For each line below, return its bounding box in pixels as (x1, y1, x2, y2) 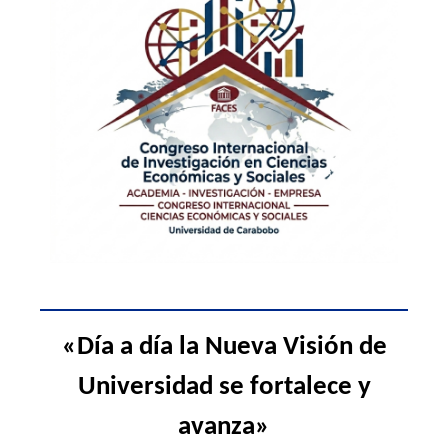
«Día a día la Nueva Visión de (61, 333, 387, 361)
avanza (178, 413, 255, 441)
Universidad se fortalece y (77, 373, 371, 401)
